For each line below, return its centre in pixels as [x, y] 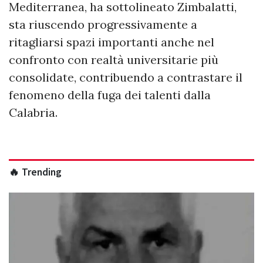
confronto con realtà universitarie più [114, 59]
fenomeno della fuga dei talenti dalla [110, 95]
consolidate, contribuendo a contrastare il [126, 77]
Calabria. [33, 112]
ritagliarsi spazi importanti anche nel [112, 42]
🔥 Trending [35, 172]
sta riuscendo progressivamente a [103, 24]
